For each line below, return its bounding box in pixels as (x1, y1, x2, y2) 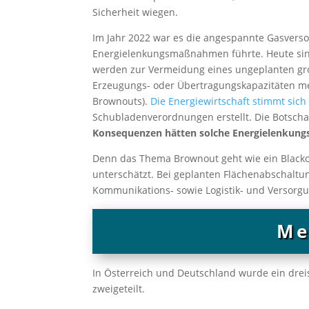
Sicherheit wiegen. (92, 5, 179, 19)
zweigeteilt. (92, 281, 146, 295)
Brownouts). (92, 94, 151, 108)
